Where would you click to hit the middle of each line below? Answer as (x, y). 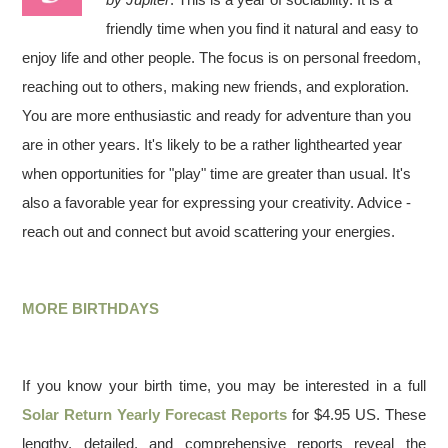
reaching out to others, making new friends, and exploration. (216, 86)
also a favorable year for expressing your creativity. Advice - (217, 202)
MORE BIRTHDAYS (91, 308)
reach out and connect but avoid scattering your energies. (209, 231)
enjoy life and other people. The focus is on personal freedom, (222, 57)
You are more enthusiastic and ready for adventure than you (217, 115)
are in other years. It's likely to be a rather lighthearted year (212, 144)
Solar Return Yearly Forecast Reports (154, 414)
